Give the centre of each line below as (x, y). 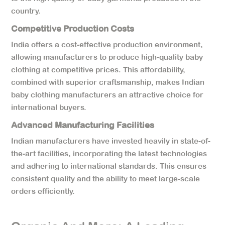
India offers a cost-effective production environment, (107, 44)
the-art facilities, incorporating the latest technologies (109, 153)
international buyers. (49, 107)
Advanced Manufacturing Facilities (83, 125)
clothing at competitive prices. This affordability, (98, 69)
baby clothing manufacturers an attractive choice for (107, 94)
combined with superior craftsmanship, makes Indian (108, 82)
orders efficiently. (43, 191)
